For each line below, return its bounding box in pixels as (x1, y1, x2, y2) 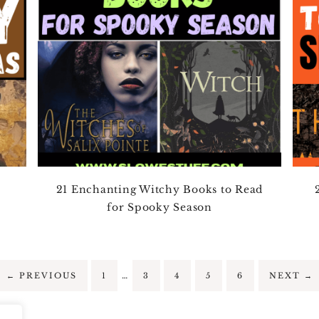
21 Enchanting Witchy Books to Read (56, 182, 263, 196)
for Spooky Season (107, 200, 212, 214)
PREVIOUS (15, 270, 77, 281)
